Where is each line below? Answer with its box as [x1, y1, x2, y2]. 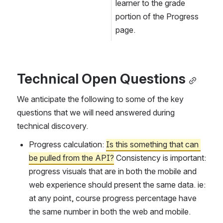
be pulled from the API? [29, 153, 114, 163]
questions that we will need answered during [17, 108, 175, 118]
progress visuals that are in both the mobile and [29, 166, 197, 177]
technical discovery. [17, 121, 88, 131]
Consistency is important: [114, 153, 206, 163]
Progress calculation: [29, 139, 106, 150]
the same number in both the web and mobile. [29, 207, 193, 217]
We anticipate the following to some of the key [17, 94, 184, 105]
